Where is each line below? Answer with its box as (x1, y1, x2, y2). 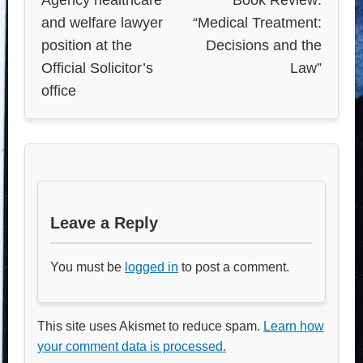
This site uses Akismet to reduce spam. (37, 318, 263, 333)
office (41, 82, 76, 99)
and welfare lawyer (41, 14, 163, 31)
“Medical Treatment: (193, 14, 322, 31)
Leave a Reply (50, 213, 158, 232)
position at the (41, 36, 132, 53)
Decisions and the (206, 36, 322, 53)
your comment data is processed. (37, 339, 226, 353)
